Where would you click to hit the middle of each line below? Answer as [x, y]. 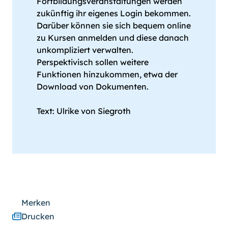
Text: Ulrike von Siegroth [84, 111]
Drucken [38, 217]
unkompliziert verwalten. [85, 50]
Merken [36, 203]
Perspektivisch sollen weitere [93, 62]
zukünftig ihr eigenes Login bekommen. [114, 13]
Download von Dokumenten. [93, 87]
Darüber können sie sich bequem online [114, 26]
